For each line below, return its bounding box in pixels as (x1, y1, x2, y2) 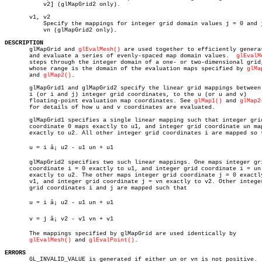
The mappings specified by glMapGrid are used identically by (5, 230, 236, 237)
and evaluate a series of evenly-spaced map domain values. (5, 53, 236, 59)
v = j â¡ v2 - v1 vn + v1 (5, 216, 113, 222)
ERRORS (5, 250, 26, 256)
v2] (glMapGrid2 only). (5, 1, 33, 8)
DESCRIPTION (5, 40, 43, 46)
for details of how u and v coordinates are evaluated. (5, 104, 215, 111)
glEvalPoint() (89, 237, 135, 243)
